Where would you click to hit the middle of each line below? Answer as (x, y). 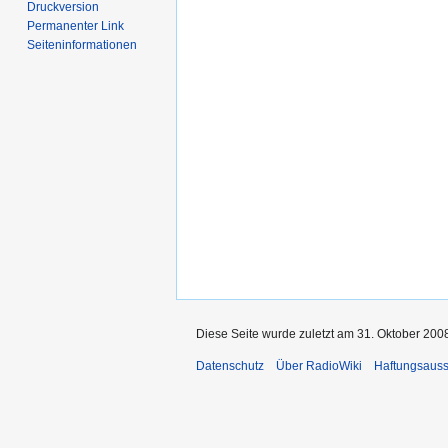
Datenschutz (230, 365)
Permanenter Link (76, 25)
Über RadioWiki (319, 365)
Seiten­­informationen (82, 44)
